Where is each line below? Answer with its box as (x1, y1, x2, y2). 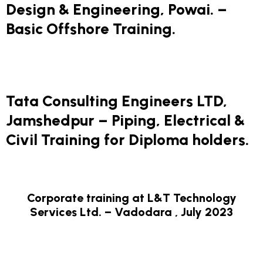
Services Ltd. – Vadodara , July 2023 (30, 205, 233, 219)
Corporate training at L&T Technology (26, 191, 237, 205)
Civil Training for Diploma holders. (6, 130, 249, 149)
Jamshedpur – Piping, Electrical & (6, 111, 245, 130)
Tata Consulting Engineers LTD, (6, 92, 227, 110)
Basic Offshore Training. (6, 19, 176, 38)
